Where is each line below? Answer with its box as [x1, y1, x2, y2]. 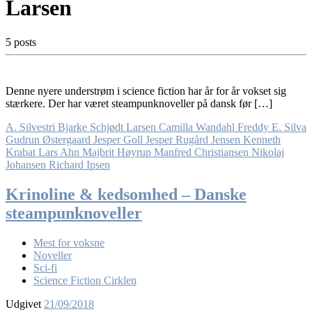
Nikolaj [251, 146, 284, 158]
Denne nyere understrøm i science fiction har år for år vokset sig [6, 84, 286, 97]
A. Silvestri [6, 120, 55, 133]
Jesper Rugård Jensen [146, 133, 240, 146]
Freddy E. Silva [237, 120, 306, 133]
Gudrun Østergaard [6, 133, 91, 146]
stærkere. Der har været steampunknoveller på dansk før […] [6, 97, 272, 109]
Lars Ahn [38, 146, 79, 158]
